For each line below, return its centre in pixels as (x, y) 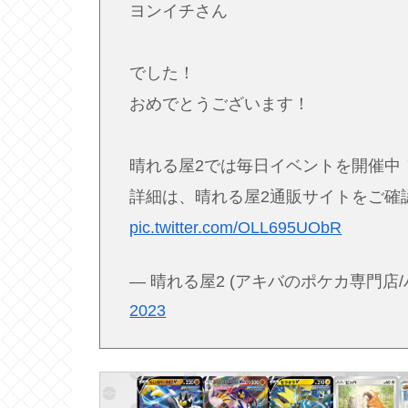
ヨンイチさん (179, 11)
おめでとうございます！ (220, 104)
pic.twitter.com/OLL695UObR (236, 228)
